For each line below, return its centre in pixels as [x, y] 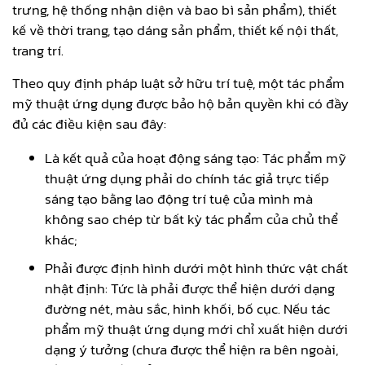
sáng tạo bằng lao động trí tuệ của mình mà [179, 198]
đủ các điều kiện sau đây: [89, 123]
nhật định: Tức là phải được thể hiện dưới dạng [190, 288]
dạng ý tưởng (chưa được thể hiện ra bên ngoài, [191, 349]
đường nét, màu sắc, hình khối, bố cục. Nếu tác [187, 308]
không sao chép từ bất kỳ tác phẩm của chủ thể [191, 219]
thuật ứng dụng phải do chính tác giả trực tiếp [187, 178]
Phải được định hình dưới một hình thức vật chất [196, 268]
